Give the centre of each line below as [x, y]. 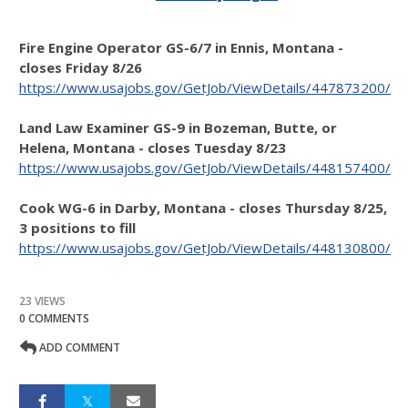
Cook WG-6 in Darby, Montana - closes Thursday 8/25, [203, 208]
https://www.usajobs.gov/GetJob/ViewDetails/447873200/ [205, 87]
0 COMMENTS [54, 318]
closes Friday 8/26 [81, 67]
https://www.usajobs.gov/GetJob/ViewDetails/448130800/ [205, 248]
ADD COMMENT [78, 347]
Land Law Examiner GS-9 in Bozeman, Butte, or [178, 127]
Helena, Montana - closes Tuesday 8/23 [153, 148]
